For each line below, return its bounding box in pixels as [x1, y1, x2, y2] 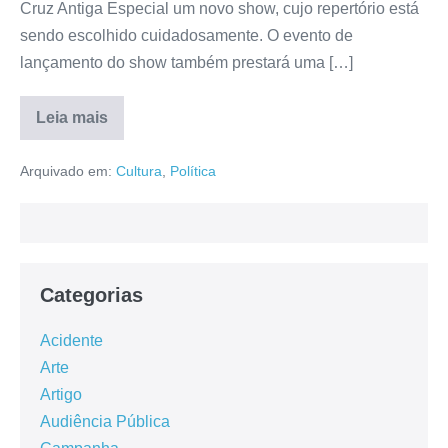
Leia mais [36, 108, 108, 126]
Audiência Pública [40, 412, 170, 430]
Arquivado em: [20, 162, 112, 179]
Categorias [40, 283, 143, 306]
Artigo [40, 385, 82, 403]
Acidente [40, 331, 103, 349]
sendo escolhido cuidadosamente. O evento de [20, 26, 353, 44]
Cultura [116, 162, 162, 179]
